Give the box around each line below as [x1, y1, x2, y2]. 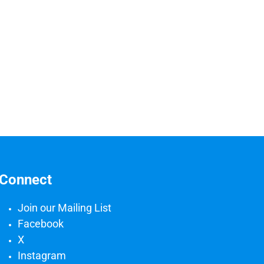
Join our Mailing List [18, 201, 111, 214]
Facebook [18, 217, 64, 230]
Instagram [18, 249, 66, 262]
